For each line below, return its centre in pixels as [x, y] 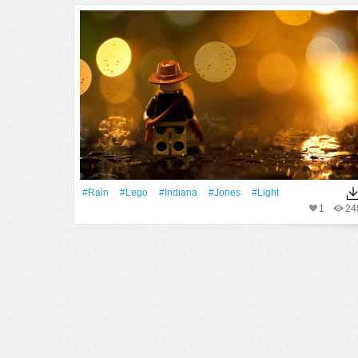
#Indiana [178, 193]
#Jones [225, 193]
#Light [265, 193]
